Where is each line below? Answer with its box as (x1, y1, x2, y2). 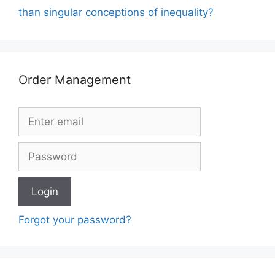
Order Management (18, 72, 131, 87)
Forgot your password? (18, 213, 131, 226)
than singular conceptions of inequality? (18, 6, 214, 18)
